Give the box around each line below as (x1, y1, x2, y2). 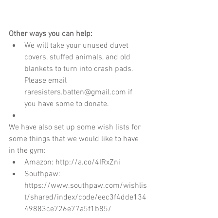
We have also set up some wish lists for (9, 123, 143, 133)
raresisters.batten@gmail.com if (24, 88, 134, 98)
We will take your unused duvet (24, 41, 130, 51)
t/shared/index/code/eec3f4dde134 (24, 193, 146, 203)
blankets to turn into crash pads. (24, 64, 135, 74)
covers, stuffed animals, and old (24, 53, 132, 63)
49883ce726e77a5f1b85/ (24, 204, 117, 215)
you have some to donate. (24, 99, 117, 109)
